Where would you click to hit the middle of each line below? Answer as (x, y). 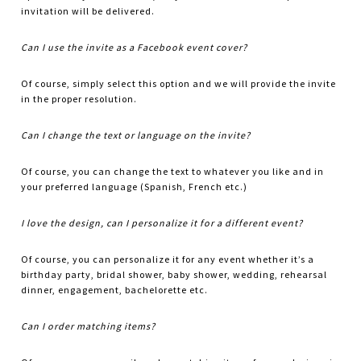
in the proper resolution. (79, 99)
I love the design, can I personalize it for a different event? (162, 223)
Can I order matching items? (89, 326)
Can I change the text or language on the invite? (136, 135)
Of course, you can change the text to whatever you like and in (173, 172)
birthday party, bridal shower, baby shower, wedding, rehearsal (174, 275)
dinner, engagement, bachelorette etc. (115, 290)
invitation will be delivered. (88, 11)
